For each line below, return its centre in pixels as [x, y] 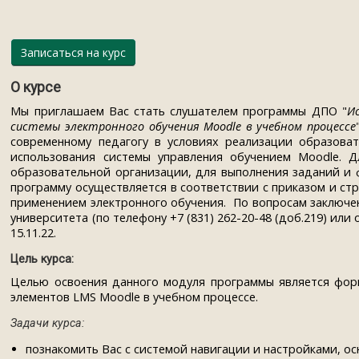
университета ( [53, 217]
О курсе [36, 87]
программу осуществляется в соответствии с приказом [170, 187]
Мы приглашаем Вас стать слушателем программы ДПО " [179, 111]
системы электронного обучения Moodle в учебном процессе [183, 126]
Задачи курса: [48, 323]
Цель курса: [42, 259]
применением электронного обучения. [120, 202]
